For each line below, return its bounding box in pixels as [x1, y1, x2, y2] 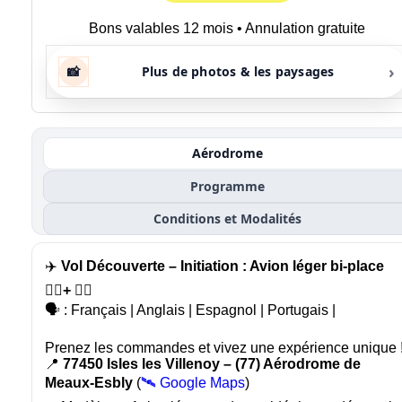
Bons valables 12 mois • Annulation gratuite [89, 20, 365, 36]
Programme [189, 177, 265, 195]
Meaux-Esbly [45, 374, 133, 390]
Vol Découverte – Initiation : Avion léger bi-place [61, 258, 384, 274]
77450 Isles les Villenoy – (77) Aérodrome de [63, 355, 361, 371]
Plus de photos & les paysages [141, 63, 335, 81]
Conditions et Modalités [153, 209, 301, 227]
